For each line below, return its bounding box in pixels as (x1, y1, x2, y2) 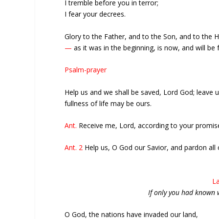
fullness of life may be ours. (65, 98, 152, 108)
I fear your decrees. (65, 9, 126, 19)
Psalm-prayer (65, 65, 107, 75)
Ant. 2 (65, 143, 85, 153)
